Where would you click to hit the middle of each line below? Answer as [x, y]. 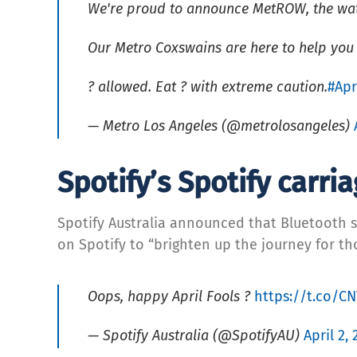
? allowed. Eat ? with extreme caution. [208, 86]
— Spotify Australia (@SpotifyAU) [196, 335]
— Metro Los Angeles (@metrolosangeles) [221, 126]
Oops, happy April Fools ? [171, 296]
